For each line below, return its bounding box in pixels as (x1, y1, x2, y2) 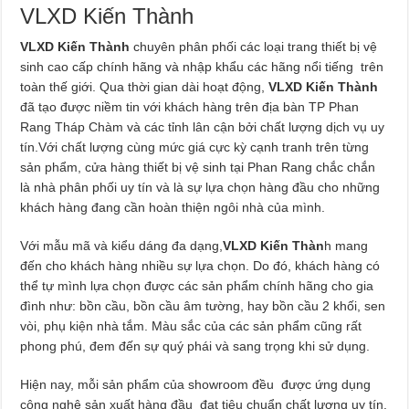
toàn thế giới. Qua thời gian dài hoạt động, (20, 79, 269, 94)
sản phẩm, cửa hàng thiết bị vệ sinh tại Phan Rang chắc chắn (20, 159, 376, 174)
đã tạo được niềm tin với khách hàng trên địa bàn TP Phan (20, 99, 360, 114)
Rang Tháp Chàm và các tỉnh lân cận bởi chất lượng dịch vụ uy (20, 119, 385, 134)
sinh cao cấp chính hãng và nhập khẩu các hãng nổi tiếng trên (20, 58, 384, 74)
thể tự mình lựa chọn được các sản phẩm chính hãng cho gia (20, 278, 374, 293)
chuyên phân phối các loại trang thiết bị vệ (130, 38, 378, 54)
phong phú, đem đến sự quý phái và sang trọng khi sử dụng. (20, 338, 371, 353)
